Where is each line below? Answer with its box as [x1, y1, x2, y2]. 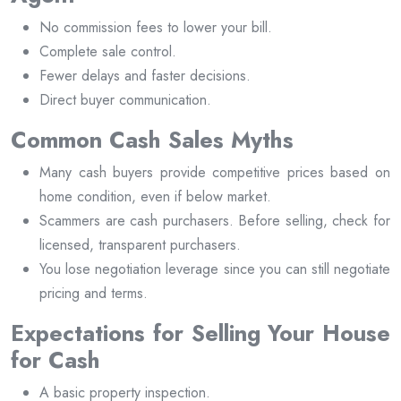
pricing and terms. [39, 283, 148, 304]
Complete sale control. [39, 41, 176, 63]
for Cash [11, 344, 100, 377]
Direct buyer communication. [39, 90, 211, 111]
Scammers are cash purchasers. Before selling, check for [39, 210, 390, 232]
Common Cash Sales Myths [11, 124, 294, 157]
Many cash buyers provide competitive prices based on [39, 162, 390, 183]
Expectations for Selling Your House [11, 317, 390, 350]
